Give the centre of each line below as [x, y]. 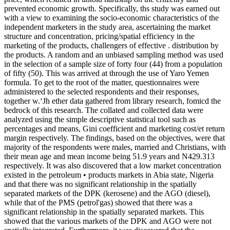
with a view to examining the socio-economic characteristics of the [111, 17]
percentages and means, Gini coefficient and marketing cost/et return [114, 128]
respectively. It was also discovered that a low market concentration [113, 165]
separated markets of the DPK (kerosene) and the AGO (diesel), [107, 193]
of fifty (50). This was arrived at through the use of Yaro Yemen [107, 73]
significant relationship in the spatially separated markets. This [104, 212]
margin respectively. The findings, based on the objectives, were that [114, 138]
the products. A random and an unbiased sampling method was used [114, 54]
